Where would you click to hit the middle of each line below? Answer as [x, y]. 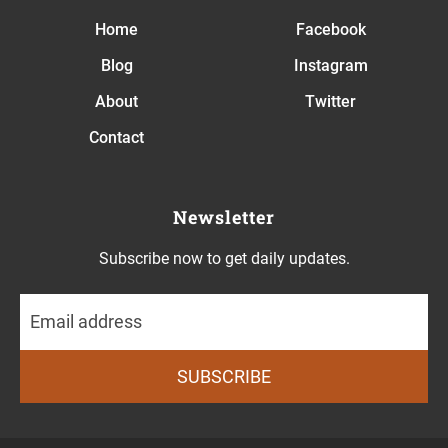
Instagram [330, 65]
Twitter [331, 101]
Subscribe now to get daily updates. [224, 258]
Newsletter [224, 217]
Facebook [330, 29]
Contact [117, 137]
